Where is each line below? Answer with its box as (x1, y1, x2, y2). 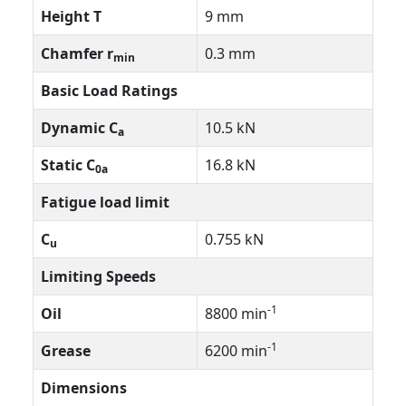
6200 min (205, 341, 267, 362)
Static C (41, 155, 95, 176)
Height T (41, 6, 101, 27)
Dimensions (41, 378, 127, 399)
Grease (41, 341, 91, 362)
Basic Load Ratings (41, 81, 178, 101)
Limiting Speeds (41, 266, 156, 287)
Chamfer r (41, 43, 113, 64)
